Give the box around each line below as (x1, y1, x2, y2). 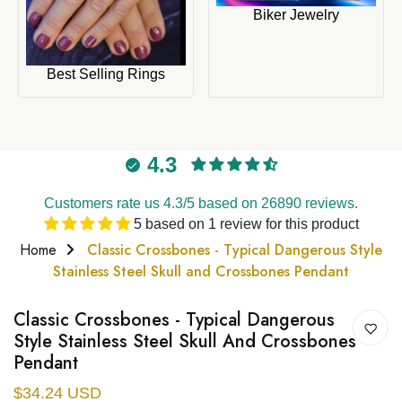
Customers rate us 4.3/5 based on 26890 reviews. (44, 195, 358, 211)
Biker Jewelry (253, 7, 339, 23)
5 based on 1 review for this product (133, 215, 359, 232)
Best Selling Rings (47, 66, 165, 82)
